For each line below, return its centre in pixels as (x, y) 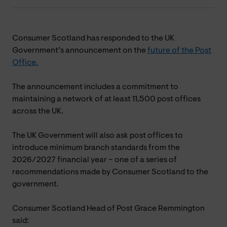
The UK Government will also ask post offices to (98, 136)
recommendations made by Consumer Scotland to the (110, 172)
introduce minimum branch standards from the (96, 148)
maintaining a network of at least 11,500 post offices (106, 99)
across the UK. (38, 111)
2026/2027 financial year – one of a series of (94, 160)
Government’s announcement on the (80, 50)
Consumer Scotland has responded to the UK (93, 38)
